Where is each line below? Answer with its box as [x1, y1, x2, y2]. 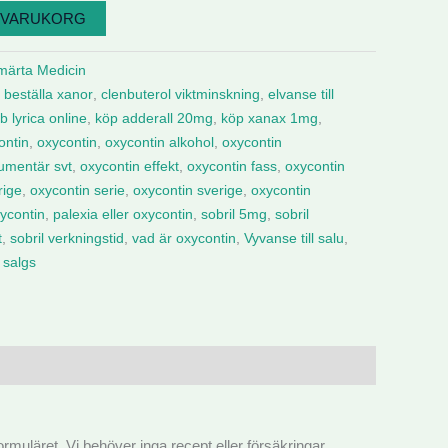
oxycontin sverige [133, 182, 243, 198]
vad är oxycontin [132, 230, 236, 246]
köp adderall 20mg [95, 110, 213, 126]
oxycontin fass [187, 158, 277, 174]
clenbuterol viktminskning [101, 86, 260, 102]
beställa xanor [4, 86, 93, 102]
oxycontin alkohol [105, 134, 214, 150]
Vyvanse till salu [244, 230, 344, 246]
